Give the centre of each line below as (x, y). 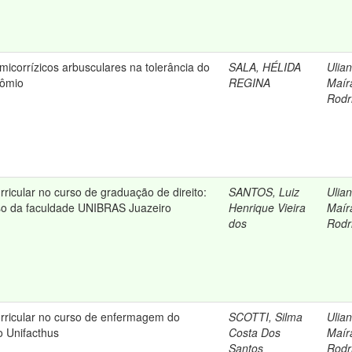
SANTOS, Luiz (264, 192)
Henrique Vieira (267, 207)
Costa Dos (255, 332)
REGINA (249, 82)
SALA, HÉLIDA (265, 67)
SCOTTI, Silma (266, 317)
